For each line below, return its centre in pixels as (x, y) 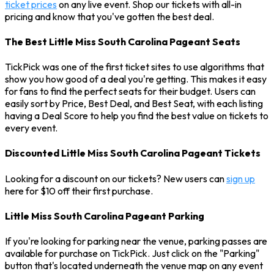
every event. (31, 128)
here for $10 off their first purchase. (79, 191)
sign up (241, 178)
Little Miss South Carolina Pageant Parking (105, 216)
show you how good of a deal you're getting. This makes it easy (136, 79)
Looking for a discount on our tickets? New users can (116, 178)
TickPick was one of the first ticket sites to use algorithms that (135, 67)
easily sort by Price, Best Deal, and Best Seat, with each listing (134, 104)
